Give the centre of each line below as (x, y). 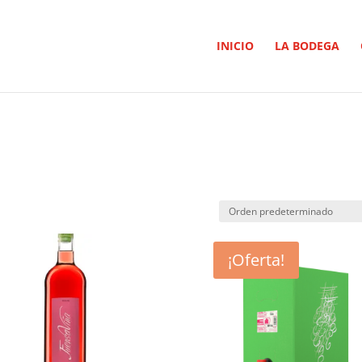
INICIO (235, 46)
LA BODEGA (307, 46)
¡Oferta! (256, 260)
